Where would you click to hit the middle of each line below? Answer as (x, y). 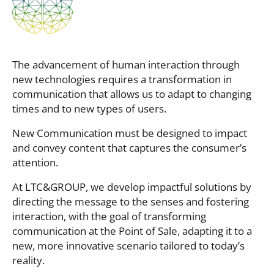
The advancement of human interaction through (126, 64)
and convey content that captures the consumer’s (129, 147)
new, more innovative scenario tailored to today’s (128, 245)
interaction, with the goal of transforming (109, 216)
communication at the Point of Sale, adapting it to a (132, 231)
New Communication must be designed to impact (130, 133)
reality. (28, 260)
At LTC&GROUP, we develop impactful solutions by (132, 187)
